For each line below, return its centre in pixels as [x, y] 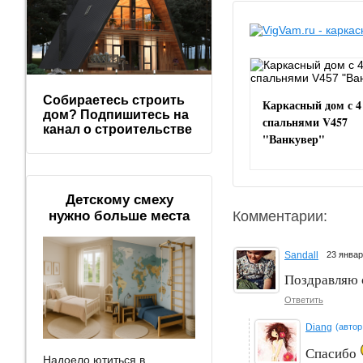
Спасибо [333, 354]
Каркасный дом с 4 [312, 105]
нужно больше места [119, 216]
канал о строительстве [117, 130]
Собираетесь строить [114, 100]
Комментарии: [280, 216]
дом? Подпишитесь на [116, 115]
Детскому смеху [119, 200]
